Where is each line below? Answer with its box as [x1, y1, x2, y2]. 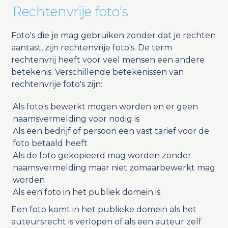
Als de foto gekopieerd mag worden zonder [12, 151, 191, 161]
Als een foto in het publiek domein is [12, 187, 160, 197]
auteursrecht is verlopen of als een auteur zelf [11, 217, 202, 227]
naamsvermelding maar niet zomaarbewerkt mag [12, 163, 215, 173]
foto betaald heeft [12, 138, 88, 149]
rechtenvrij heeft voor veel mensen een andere [11, 55, 205, 65]
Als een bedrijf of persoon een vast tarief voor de [12, 126, 209, 136]
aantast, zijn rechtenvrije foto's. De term [11, 43, 172, 53]
